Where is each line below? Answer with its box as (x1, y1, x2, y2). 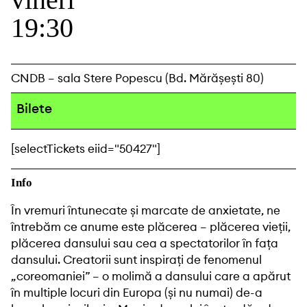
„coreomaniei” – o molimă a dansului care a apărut (11, 269, 291, 284)
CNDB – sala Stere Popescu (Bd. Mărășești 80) (11, 71, 264, 86)
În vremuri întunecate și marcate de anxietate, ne (11, 203, 280, 219)
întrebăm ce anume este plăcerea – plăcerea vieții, (11, 219, 291, 235)
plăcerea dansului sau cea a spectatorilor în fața (11, 236, 278, 251)
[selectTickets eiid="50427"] (11, 141, 160, 157)
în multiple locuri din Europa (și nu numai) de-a (11, 285, 262, 301)
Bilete (16, 100, 52, 117)
